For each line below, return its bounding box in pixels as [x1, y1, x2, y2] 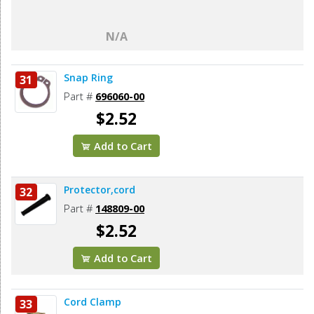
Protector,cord [64, 182, 135, 196]
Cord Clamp [64, 294, 121, 308]
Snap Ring [64, 70, 113, 84]
